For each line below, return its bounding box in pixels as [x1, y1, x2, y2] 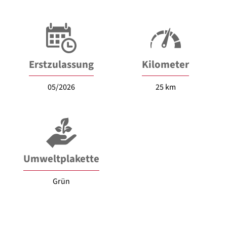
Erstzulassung [29, 57, 94, 72]
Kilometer [142, 57, 190, 72]
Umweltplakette [23, 152, 100, 167]
